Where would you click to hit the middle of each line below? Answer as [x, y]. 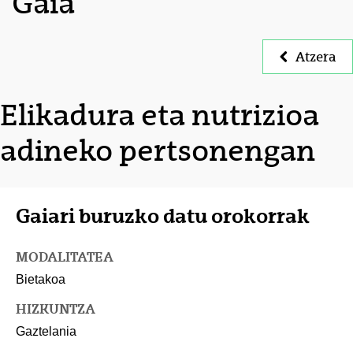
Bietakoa [41, 280]
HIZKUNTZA [56, 309]
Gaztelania [46, 332]
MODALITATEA [65, 257]
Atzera [316, 57]
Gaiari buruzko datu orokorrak [163, 216]
